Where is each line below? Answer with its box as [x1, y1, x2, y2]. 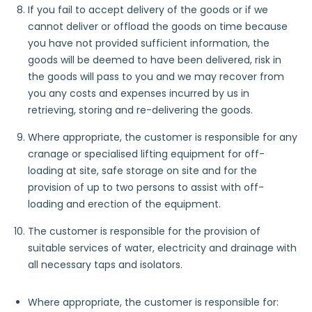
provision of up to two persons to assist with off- [28, 180, 264, 194]
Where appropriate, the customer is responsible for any [28, 130, 297, 144]
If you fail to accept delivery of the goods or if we [28, 3, 268, 17]
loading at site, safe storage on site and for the [28, 164, 257, 178]
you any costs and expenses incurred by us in [28, 86, 249, 100]
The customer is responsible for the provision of [28, 224, 260, 238]
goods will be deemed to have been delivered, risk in [28, 53, 281, 67]
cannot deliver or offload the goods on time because [28, 19, 288, 33]
